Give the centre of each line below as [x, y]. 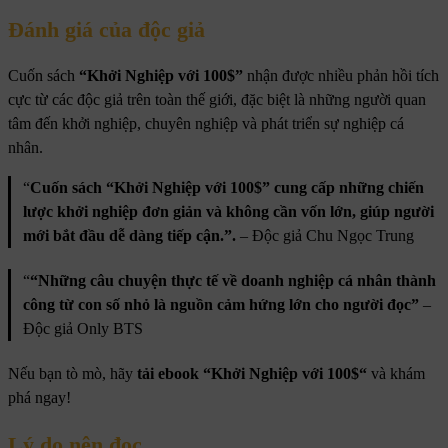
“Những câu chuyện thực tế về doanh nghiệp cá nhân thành [233, 281]
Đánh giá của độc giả [106, 29]
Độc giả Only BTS [83, 329]
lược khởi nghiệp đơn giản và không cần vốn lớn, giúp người [228, 212]
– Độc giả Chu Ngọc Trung [325, 236]
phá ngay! [39, 398]
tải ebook [170, 374]
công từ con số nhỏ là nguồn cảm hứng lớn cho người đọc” [221, 305]
